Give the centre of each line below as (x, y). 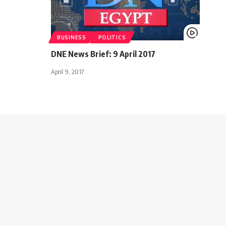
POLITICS (112, 37)
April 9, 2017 (67, 71)
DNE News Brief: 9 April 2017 (103, 54)
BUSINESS (72, 37)
